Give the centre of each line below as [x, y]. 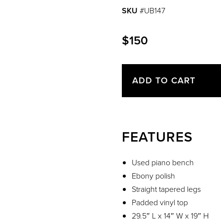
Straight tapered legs [166, 189]
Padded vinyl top [160, 202]
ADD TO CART [164, 80]
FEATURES [157, 137]
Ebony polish [153, 176]
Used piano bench [163, 162]
